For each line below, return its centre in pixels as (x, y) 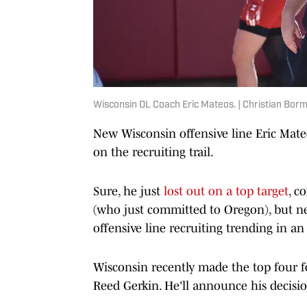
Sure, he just (128, 191)
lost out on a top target (226, 191)
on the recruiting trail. (153, 152)
